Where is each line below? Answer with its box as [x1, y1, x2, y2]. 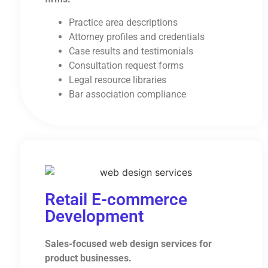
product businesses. [44, 252, 132, 264]
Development [44, 206, 144, 227]
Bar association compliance [68, 88, 186, 100]
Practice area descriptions [68, 16, 178, 28]
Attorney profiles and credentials [68, 31, 205, 42]
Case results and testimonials [68, 45, 193, 57]
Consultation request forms [68, 59, 184, 71]
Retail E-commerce [44, 190, 187, 210]
